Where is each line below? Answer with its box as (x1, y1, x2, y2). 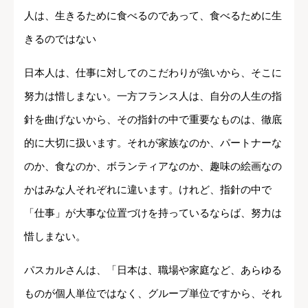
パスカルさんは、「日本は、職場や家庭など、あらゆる (24, 263, 282, 276)
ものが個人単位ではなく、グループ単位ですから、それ (24, 287, 282, 299)
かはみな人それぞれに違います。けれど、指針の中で (24, 183, 272, 195)
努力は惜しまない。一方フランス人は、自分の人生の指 (24, 89, 282, 102)
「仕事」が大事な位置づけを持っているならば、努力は (24, 206, 282, 219)
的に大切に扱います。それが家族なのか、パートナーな (24, 136, 282, 148)
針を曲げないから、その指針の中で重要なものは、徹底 (24, 113, 282, 125)
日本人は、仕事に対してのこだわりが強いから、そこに (24, 66, 282, 78)
